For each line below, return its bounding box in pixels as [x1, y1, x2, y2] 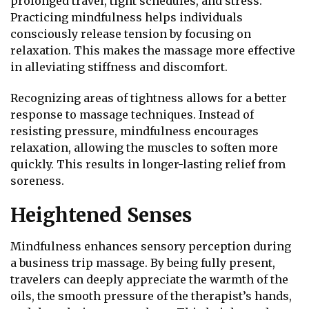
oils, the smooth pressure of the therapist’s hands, [10, 289, 292, 303]
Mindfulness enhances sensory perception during [10, 239, 291, 254]
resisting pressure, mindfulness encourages [10, 123, 259, 138]
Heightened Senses [10, 203, 192, 228]
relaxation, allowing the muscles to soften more [10, 140, 278, 154]
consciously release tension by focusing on [10, 26, 251, 41]
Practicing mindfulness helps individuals [10, 10, 243, 24]
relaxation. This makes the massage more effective [10, 43, 295, 57]
